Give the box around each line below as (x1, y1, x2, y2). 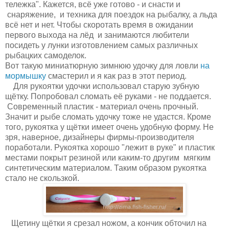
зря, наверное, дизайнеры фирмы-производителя (5, 132, 194, 142)
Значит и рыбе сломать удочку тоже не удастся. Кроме (5, 112, 211, 121)
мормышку (5, 71, 46, 80)
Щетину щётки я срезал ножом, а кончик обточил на (5, 219, 207, 228)
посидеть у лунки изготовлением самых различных (5, 40, 198, 50)
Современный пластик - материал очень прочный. (5, 102, 198, 111)
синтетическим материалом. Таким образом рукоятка (5, 163, 207, 172)
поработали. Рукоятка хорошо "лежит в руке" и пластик (5, 143, 215, 152)
